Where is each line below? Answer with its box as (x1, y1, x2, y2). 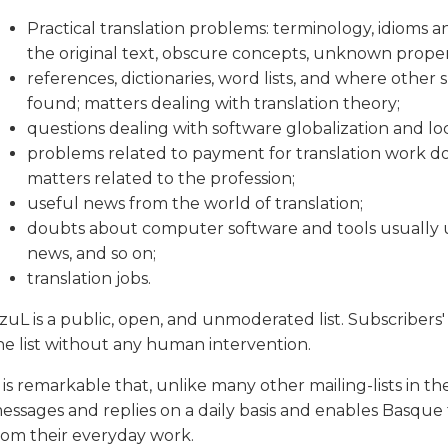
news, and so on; (27, 244, 156, 263)
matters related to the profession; (27, 169, 295, 188)
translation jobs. (27, 269, 151, 288)
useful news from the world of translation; (27, 194, 363, 213)
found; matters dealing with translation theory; (27, 94, 400, 113)
